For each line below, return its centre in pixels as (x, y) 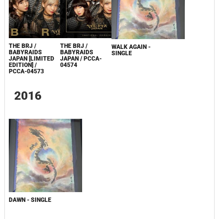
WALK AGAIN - (131, 47)
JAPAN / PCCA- (81, 58)
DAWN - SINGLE (30, 200)
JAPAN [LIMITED (31, 58)
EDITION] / (22, 65)
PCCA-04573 (26, 71)
